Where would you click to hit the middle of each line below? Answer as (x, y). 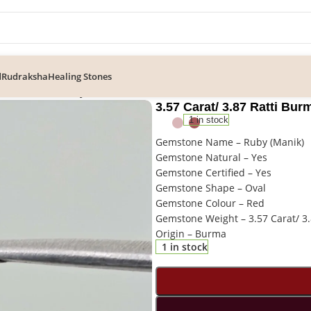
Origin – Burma (191, 234)
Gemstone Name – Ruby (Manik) (229, 142)
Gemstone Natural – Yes (211, 157)
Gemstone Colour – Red (210, 203)
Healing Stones (80, 76)
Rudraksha (25, 76)
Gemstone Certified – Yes (213, 173)
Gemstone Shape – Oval (210, 188)
